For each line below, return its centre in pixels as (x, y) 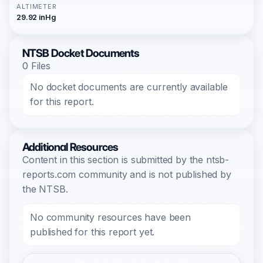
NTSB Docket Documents (81, 53)
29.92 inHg (36, 17)
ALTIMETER (37, 6)
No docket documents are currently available (129, 87)
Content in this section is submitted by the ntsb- (126, 160)
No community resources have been (110, 217)
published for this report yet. (92, 232)
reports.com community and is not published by (127, 174)
